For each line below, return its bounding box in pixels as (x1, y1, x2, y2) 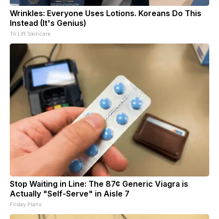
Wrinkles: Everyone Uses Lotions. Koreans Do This (10, 8, 201, 19)
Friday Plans (10, 201, 42, 208)
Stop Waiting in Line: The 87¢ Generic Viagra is (10, 179, 188, 189)
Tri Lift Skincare (10, 30, 51, 38)
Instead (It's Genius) (10, 18, 86, 28)
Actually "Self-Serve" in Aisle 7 (10, 189, 130, 199)
